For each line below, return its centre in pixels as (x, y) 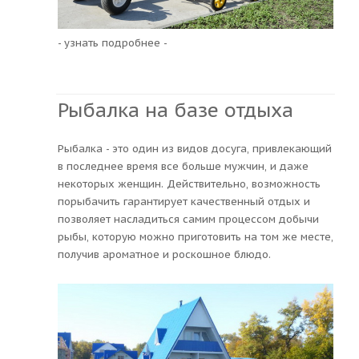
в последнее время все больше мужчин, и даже (183, 166)
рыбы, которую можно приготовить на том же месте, (196, 236)
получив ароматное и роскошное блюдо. (164, 254)
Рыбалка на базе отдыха (175, 110)
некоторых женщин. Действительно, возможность (189, 184)
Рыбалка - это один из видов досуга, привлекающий (195, 148)
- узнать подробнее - (113, 42)
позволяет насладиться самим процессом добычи (188, 219)
